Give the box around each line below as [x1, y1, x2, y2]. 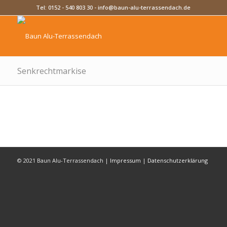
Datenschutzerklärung [147, 157, 208, 164]
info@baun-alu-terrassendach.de [98, 4, 191, 11]
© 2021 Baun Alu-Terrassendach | [17, 157, 110, 164]
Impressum [109, 157, 141, 164]
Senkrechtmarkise [17, 65, 86, 77]
